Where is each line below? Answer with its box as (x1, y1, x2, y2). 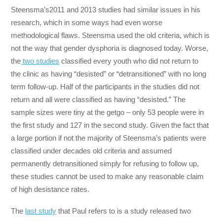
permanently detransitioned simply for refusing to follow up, (11, 159, 199, 168)
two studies (21, 56, 60, 65)
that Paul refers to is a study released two (56, 206, 191, 215)
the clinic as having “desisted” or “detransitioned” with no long (11, 69, 207, 78)
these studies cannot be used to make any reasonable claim (11, 172, 204, 181)
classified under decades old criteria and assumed (11, 146, 172, 155)
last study (25, 206, 57, 215)
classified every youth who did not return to (59, 56, 199, 65)
